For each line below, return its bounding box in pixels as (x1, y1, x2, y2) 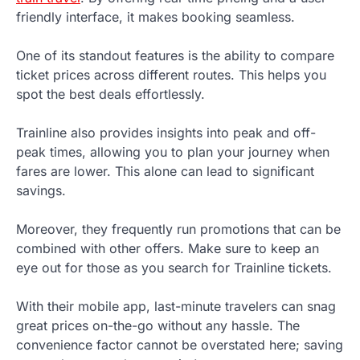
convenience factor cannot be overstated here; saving (16, 336, 343, 353)
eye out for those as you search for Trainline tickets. (16, 259, 332, 276)
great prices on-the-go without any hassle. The (16, 317, 300, 333)
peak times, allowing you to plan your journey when (16, 143, 329, 160)
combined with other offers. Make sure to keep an (16, 239, 319, 256)
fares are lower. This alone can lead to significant (16, 162, 314, 179)
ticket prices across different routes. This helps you (16, 66, 326, 83)
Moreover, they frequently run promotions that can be (16, 220, 341, 237)
